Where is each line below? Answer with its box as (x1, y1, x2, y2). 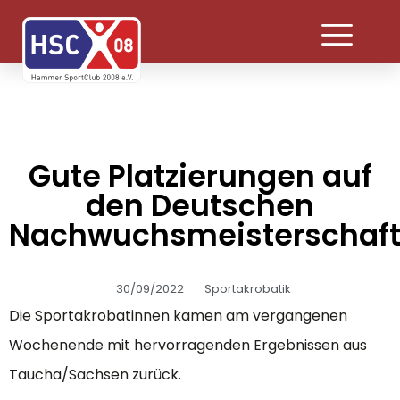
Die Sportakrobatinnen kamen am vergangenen (9, 304, 347, 326)
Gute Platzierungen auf (28, 154, 372, 197)
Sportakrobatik (204, 279, 291, 297)
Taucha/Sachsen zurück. (9, 363, 181, 385)
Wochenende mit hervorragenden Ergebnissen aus (9, 334, 367, 355)
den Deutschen (86, 184, 314, 227)
